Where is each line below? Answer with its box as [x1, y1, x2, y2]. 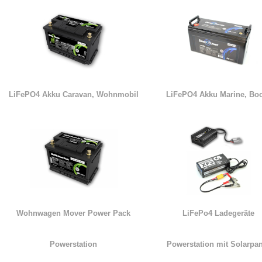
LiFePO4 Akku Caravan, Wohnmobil [8, 90, 139, 99]
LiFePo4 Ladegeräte [182, 209, 254, 218]
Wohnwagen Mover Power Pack [16, 209, 130, 218]
